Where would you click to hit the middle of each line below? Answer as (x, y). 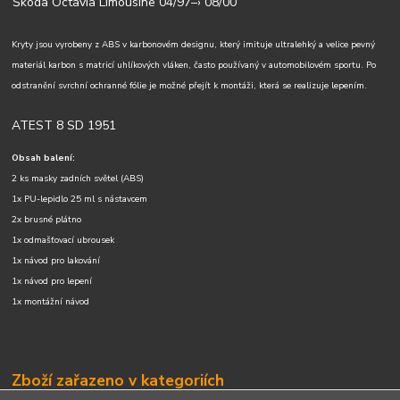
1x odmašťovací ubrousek (65, 241)
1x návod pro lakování (56, 261)
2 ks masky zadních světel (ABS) (78, 179)
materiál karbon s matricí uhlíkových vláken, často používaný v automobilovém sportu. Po (194, 66)
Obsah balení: (44, 158)
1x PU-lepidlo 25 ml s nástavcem (81, 200)
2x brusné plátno (47, 220)
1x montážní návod (51, 302)
